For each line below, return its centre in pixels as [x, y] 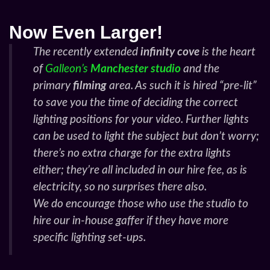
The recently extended [87, 52]
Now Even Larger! [86, 32]
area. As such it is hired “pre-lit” [182, 86]
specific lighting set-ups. [89, 238]
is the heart [228, 52]
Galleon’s [68, 69]
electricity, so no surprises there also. [120, 187]
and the [201, 69]
